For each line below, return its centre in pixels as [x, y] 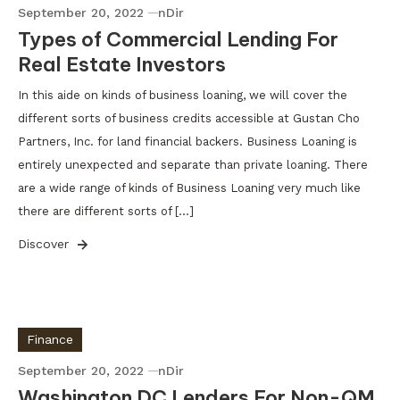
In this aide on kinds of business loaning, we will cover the [183, 95]
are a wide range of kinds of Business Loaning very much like [189, 188]
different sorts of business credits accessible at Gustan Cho [189, 118]
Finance [50, 339]
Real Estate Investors [122, 64]
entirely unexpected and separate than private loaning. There [193, 165]
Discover [46, 244]
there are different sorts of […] [106, 211]
